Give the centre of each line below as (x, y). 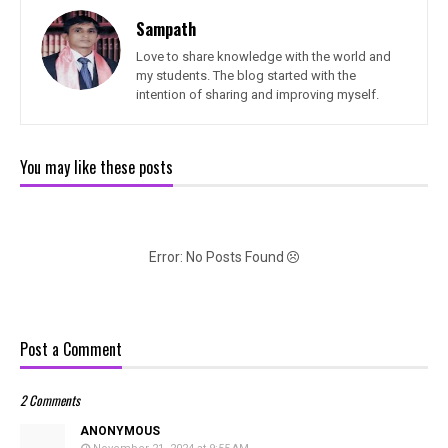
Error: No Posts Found (218, 257)
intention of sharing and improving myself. (257, 95)
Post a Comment (71, 349)
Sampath (166, 29)
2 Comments (50, 400)
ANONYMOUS (120, 431)
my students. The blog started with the (246, 76)
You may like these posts (96, 167)
